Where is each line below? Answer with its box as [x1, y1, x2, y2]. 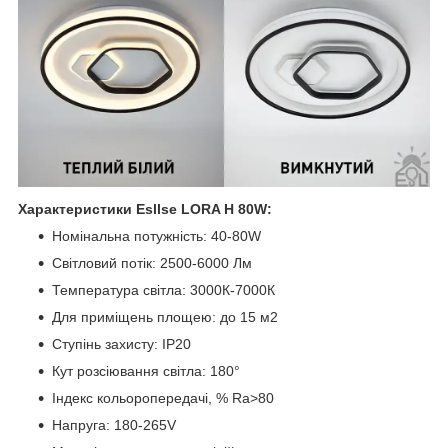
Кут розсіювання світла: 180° [52, 362, 240, 379]
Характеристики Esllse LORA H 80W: [18, 200, 272, 217]
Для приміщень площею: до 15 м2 [52, 308, 278, 325]
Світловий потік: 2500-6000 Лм [52, 254, 252, 271]
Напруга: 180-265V [52, 416, 176, 433]
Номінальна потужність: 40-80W [52, 227, 261, 244]
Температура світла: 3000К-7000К [52, 281, 275, 298]
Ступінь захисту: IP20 [52, 335, 191, 352]
